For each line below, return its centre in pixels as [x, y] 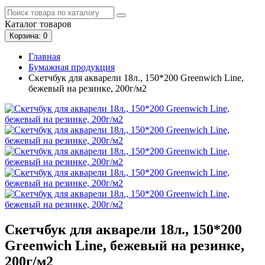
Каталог [21, 24]
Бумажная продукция [72, 67]
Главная [44, 56]
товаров [54, 24]
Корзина [24, 35]
